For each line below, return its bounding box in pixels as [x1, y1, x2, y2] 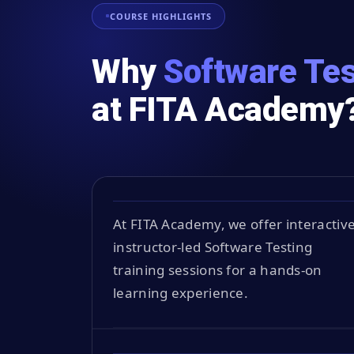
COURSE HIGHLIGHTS [110, 9, 212, 22]
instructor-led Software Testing [113, 237, 313, 256]
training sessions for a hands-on [113, 260, 322, 279]
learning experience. [113, 283, 249, 302]
